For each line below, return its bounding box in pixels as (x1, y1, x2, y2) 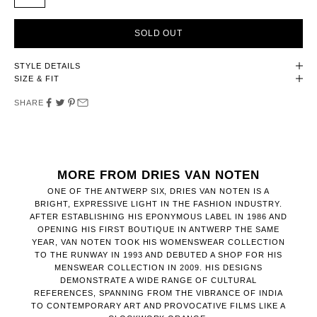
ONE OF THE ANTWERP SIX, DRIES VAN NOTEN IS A (47, 187, 270, 196)
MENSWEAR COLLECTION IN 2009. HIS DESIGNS (54, 263, 263, 272)
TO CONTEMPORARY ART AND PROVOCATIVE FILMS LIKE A (30, 301, 287, 311)
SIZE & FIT (14, 74, 59, 83)
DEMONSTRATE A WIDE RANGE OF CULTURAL (59, 276, 258, 285)
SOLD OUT (134, 28, 183, 38)
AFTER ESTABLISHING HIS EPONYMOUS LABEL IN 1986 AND (30, 212, 287, 221)
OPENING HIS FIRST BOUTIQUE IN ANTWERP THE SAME (38, 225, 279, 234)
